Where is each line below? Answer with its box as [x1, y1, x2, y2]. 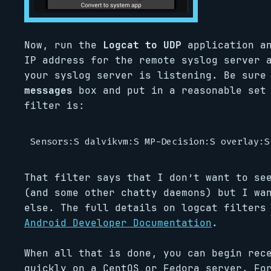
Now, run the [24, 39, 103, 51]
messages [24, 84, 73, 97]
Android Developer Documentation [24, 217, 212, 229]
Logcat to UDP [103, 39, 181, 51]
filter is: [24, 99, 85, 112]
